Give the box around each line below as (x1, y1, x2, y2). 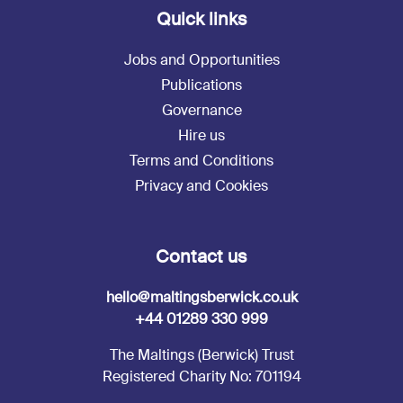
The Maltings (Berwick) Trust (109, 345, 294, 365)
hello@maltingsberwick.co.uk (105, 288, 298, 308)
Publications (161, 76, 242, 95)
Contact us (156, 245, 247, 269)
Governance (161, 101, 242, 121)
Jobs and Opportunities (123, 50, 280, 70)
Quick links (156, 7, 247, 31)
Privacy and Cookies (135, 176, 268, 196)
